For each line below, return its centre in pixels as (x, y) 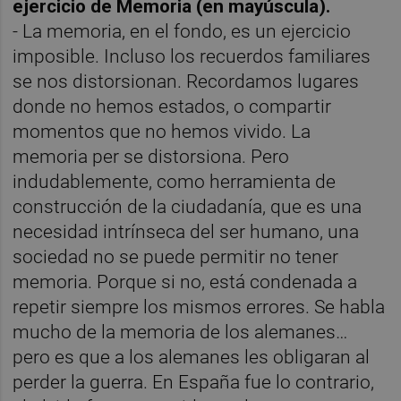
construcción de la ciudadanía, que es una (188, 207)
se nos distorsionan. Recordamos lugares (186, 82)
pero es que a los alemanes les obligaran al (192, 358)
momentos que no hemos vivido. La (162, 132)
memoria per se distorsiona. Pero (151, 157)
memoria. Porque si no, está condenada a (185, 282)
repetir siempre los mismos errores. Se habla (199, 307)
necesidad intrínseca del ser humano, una (186, 232)
